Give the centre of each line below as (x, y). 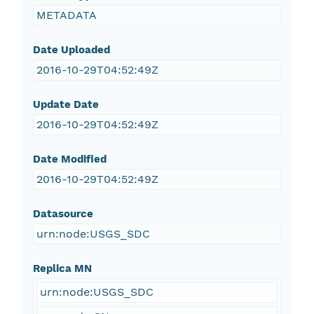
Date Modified (69, 159)
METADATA (66, 15)
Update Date (66, 105)
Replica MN (62, 269)
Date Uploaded (71, 50)
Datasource (63, 214)
